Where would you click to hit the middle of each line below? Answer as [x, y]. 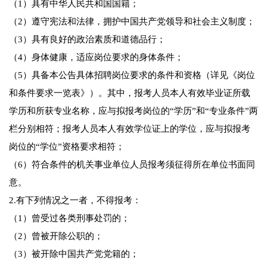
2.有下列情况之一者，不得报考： [75, 201]
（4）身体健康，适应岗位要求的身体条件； [96, 58]
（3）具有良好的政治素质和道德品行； [87, 40]
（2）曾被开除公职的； [56, 236]
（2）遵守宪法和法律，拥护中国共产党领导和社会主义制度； [132, 22]
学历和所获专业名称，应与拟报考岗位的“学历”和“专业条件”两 [133, 111]
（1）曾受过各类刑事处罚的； [69, 218]
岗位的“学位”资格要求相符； [67, 147]
